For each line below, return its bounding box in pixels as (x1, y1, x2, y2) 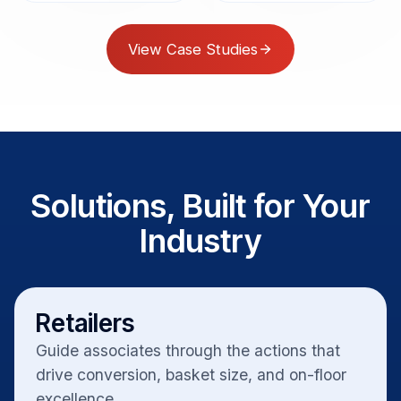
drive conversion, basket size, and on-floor (36, 364, 346, 384)
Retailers (36, 307, 134, 338)
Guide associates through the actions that (36, 340, 340, 360)
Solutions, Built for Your (30, 185, 371, 226)
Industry (140, 220, 261, 260)
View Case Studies (128, 39, 259, 58)
